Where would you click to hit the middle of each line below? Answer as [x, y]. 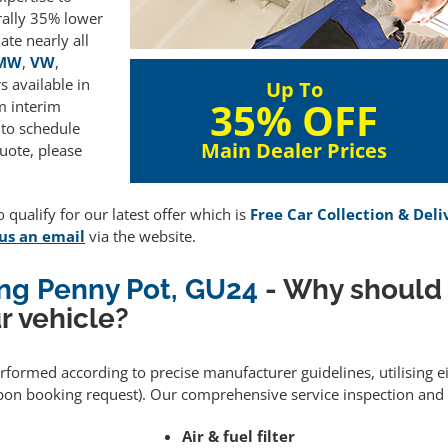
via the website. [140, 236]
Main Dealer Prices [294, 150]
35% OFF [294, 120]
